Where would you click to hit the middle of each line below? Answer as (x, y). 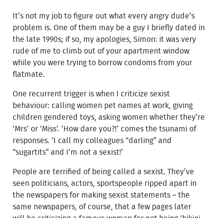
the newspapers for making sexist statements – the (101, 195)
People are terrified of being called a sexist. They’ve (104, 172)
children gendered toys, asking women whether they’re (109, 117)
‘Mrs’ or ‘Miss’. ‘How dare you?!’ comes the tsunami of (105, 129)
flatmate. (29, 74)
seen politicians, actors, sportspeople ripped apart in (105, 183)
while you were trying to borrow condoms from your (103, 63)
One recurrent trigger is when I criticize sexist (91, 94)
